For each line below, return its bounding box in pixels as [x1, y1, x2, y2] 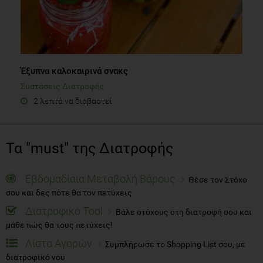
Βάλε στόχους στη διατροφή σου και [116, 207, 252, 217]
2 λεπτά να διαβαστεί [33, 96, 112, 106]
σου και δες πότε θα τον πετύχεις [6, 187, 132, 197]
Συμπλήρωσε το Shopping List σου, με [105, 239, 245, 249]
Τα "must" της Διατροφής [6, 139, 173, 157]
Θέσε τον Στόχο [188, 174, 247, 184]
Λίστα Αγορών [25, 237, 92, 249]
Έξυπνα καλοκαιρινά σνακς [21, 65, 128, 76]
